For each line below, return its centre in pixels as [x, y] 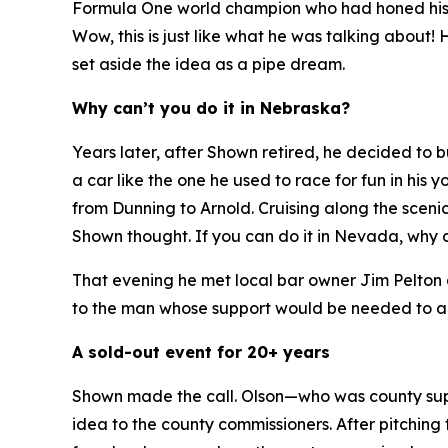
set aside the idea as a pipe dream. [208, 64]
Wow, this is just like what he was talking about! [253, 36]
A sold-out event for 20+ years [201, 352]
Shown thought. [133, 236]
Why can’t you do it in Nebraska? [211, 108]
